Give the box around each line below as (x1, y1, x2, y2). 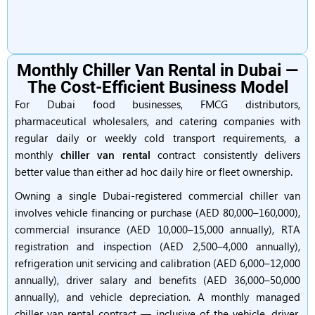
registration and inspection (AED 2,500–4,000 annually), (15, 239, 300, 253)
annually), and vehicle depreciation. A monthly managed (15, 290, 300, 304)
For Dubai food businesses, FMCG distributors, (15, 97, 300, 111)
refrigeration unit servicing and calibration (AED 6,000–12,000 (15, 256, 300, 270)
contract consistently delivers (150, 148, 300, 162)
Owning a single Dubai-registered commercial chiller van (15, 188, 300, 202)
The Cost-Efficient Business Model (27, 77, 288, 97)
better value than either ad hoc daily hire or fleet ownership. (15, 165, 292, 179)
